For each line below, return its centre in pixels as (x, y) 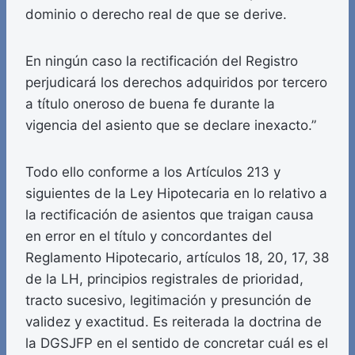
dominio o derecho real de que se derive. (156, 15)
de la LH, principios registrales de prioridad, (164, 279)
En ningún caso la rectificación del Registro (162, 61)
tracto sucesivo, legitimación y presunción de (168, 301)
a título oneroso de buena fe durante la (150, 104)
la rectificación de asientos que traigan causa (170, 215)
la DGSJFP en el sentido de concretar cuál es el (177, 344)
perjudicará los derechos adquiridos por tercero (176, 83)
